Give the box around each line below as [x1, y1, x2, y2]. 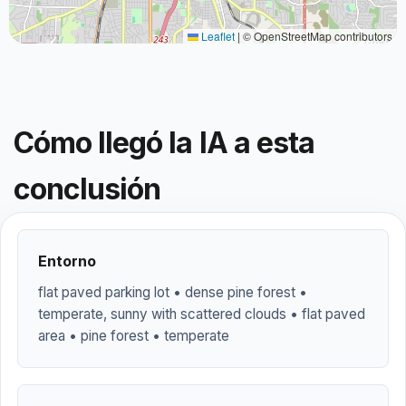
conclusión [14, 171, 161, 207]
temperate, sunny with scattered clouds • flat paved [38, 305, 365, 323]
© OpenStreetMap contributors [240, 28, 392, 43]
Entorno [38, 252, 96, 270]
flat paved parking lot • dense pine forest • [38, 284, 307, 301]
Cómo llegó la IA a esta [14, 125, 314, 160]
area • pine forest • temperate [38, 327, 229, 344]
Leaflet [198, 28, 235, 43]
